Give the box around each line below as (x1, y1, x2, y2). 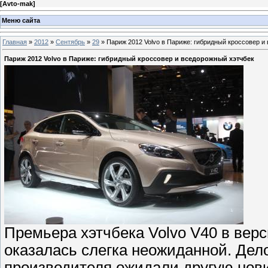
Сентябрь (56, 38, 85, 46)
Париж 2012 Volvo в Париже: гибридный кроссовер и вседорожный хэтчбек (4, 54, 254, 62)
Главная (2, 38, 27, 46)
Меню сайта (2, 16, 40, 24)
